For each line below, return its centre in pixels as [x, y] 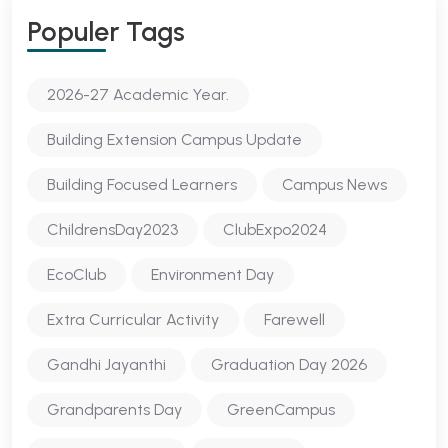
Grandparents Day [114, 409]
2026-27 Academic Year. [138, 94]
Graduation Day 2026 [289, 364]
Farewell [294, 319]
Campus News [334, 184]
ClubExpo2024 [275, 229]
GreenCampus [281, 409]
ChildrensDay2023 [112, 229]
